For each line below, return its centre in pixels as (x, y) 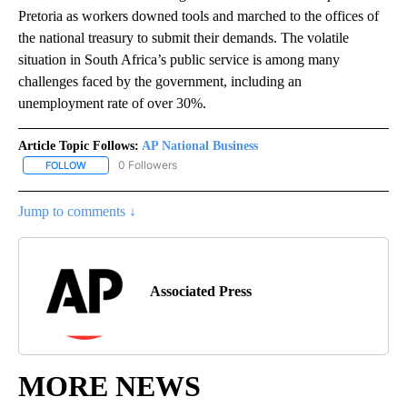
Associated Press (201, 291)
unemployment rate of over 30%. (112, 103)
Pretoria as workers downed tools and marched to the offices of (199, 15)
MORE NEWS (109, 386)
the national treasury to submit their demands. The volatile (184, 37)
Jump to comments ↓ (77, 211)
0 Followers (148, 164)
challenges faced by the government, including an (160, 81)
